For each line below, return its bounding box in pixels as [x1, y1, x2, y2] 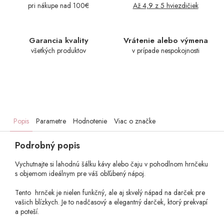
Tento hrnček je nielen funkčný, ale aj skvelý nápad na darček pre [15, 187, 205, 198]
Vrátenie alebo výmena [123, 35, 208, 46]
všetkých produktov [31, 45, 86, 56]
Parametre [36, 116, 66, 126]
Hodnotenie [73, 116, 107, 126]
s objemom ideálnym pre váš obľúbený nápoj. [15, 168, 145, 179]
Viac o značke [114, 116, 155, 126]
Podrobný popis [15, 139, 80, 152]
